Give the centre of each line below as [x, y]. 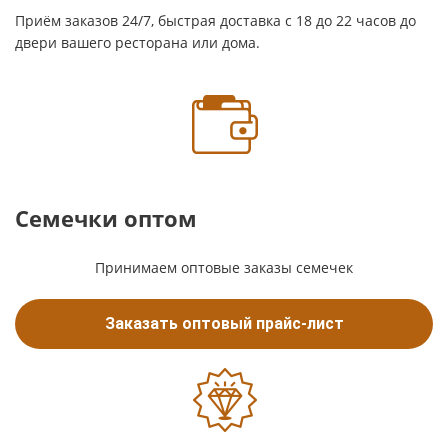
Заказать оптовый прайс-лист [224, 323]
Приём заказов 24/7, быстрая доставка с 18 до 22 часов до [215, 20]
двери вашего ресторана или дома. [137, 42]
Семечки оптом [106, 218]
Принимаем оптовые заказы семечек [224, 267]
